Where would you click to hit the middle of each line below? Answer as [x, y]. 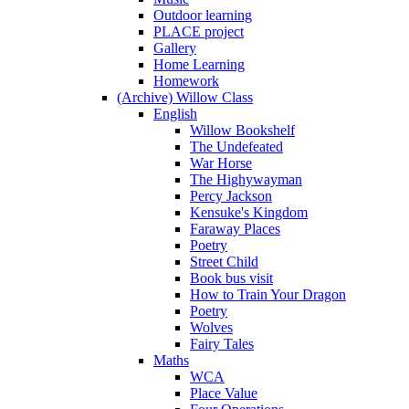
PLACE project [199, 32]
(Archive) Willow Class [185, 98]
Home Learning [199, 65]
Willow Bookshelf [242, 131]
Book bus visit [231, 278]
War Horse [221, 163]
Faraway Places [235, 229]
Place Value [224, 393]
